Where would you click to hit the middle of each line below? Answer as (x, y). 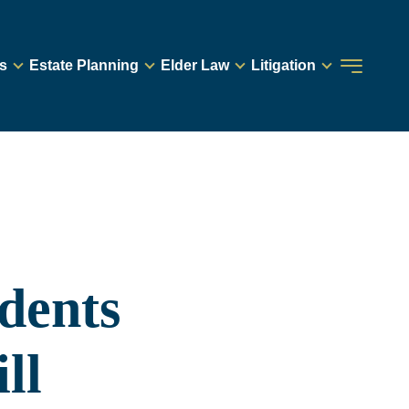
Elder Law (195, 65)
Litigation (283, 65)
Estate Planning (84, 65)
